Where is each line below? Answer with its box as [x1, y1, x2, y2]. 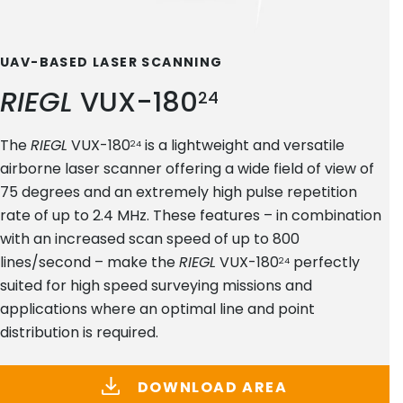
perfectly [290, 252, 360, 273]
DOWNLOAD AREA [133, 376, 288, 398]
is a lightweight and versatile [141, 135, 345, 157]
